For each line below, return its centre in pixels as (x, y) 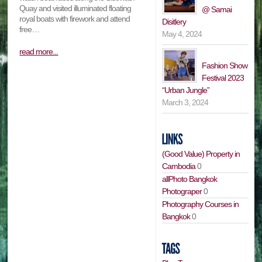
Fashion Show (225, 65)
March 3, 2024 (185, 102)
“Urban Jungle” (186, 90)
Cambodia (179, 166)
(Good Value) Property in (201, 154)
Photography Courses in (201, 204)
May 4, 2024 (182, 34)
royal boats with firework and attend (75, 19)
